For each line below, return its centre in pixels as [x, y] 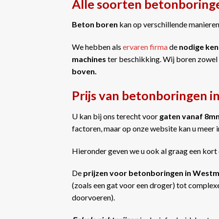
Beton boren [95, 24]
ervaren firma [145, 47]
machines [89, 59]
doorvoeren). [93, 197]
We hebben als [97, 47]
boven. [84, 71]
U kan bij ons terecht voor [116, 116]
